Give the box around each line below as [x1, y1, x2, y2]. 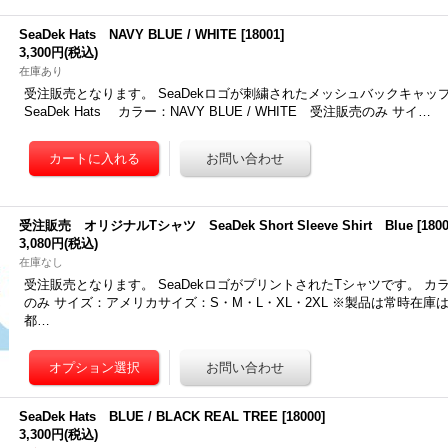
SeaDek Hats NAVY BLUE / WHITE [19, 27, 238, 42]
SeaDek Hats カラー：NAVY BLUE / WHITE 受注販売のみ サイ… [24, 104, 432, 119]
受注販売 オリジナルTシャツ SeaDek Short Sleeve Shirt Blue [19, 218, 414, 233]
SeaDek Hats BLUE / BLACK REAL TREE [19, 409, 279, 424]
